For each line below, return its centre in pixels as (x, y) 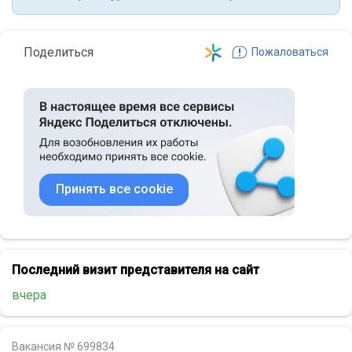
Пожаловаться (290, 51)
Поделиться (59, 52)
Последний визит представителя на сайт (136, 269)
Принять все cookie (114, 189)
